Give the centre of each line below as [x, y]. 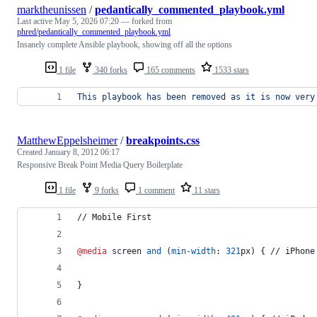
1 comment [155, 190]
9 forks [106, 190]
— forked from [146, 21]
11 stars [206, 190]
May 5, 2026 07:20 [87, 21]
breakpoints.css [163, 140]
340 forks [110, 70]
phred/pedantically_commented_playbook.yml [94, 31]
